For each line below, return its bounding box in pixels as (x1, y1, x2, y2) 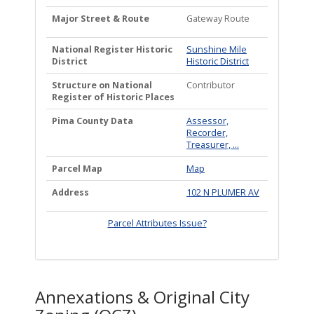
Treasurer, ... (186, 139, 239, 151)
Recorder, (186, 127, 228, 139)
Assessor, (186, 115, 228, 127)
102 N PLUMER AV (186, 186, 259, 198)
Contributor (186, 79, 235, 91)
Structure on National (52, 79, 152, 91)
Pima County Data (52, 115, 133, 127)
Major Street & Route (52, 13, 149, 25)
